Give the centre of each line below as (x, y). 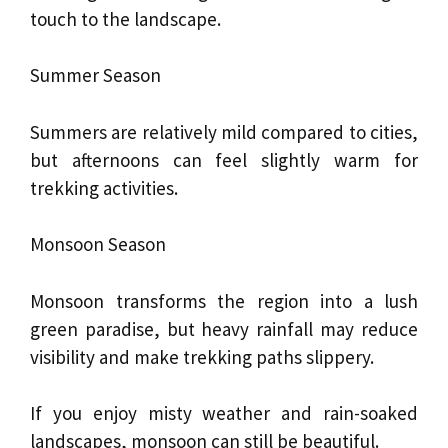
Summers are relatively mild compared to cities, (224, 131)
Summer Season (95, 75)
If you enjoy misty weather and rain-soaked (224, 413)
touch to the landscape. (125, 18)
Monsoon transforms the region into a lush (224, 300)
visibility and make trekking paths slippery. (202, 356)
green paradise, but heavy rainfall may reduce (224, 328)
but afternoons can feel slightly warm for (224, 159)
